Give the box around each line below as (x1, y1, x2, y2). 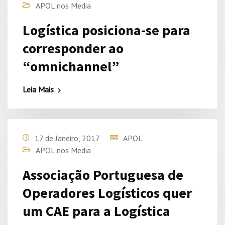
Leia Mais (23, 84, 54, 94)
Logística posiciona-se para (23, 21, 190, 39)
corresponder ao (23, 39, 124, 57)
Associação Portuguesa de (23, 166, 183, 184)
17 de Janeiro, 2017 (35, 133, 100, 143)
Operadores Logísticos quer (23, 184, 192, 202)
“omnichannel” (23, 57, 120, 75)
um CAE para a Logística (23, 202, 170, 220)
